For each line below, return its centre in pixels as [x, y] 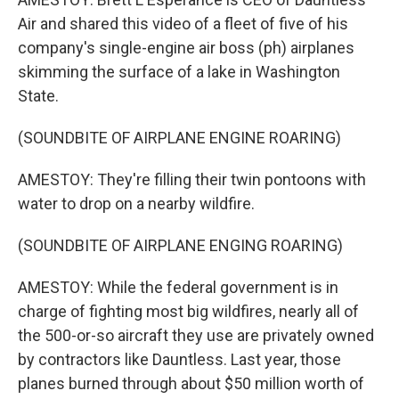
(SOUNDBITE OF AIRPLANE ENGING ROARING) [180, 245]
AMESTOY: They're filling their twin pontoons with [192, 179]
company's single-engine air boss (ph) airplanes [186, 48]
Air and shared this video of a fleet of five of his [183, 24]
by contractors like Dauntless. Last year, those [179, 359]
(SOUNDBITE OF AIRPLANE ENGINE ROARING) [179, 138]
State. [38, 96]
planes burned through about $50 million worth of [191, 383]
